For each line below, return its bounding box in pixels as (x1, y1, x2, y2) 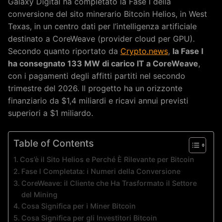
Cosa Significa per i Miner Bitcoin (21, 201, 136, 210)
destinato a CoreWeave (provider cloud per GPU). (8, 33, 195, 44)
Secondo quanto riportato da (8, 46, 120, 56)
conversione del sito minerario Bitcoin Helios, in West (8, 8, 207, 19)
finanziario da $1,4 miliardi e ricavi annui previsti (8, 95, 188, 106)
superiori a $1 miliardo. (8, 108, 93, 118)
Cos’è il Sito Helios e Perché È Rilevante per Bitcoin (19, 155, 194, 164)
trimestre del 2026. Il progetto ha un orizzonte (8, 83, 182, 93)
